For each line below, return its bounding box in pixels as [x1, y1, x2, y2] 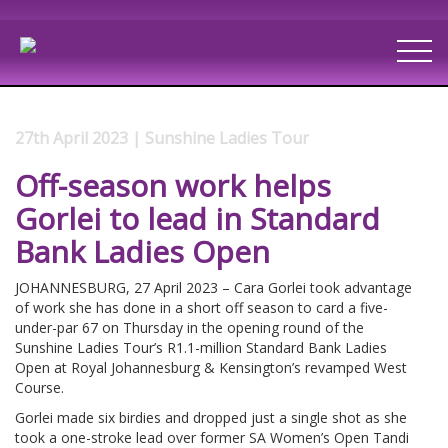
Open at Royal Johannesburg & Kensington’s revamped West [15, 357, 407, 377]
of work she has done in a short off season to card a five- [15, 297, 388, 317]
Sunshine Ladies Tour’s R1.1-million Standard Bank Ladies [15, 337, 387, 357]
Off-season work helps [15, 164, 331, 206]
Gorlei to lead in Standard [15, 197, 380, 239]
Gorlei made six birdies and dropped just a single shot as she [15, 407, 407, 427]
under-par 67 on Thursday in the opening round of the [15, 317, 364, 337]
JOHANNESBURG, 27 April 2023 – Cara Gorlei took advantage [15, 277, 412, 297]
